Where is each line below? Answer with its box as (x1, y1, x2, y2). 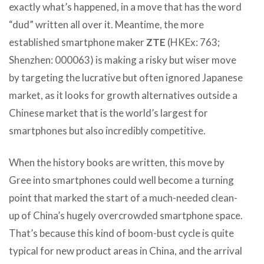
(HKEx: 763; (166, 35, 220, 48)
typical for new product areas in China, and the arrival (9, 244, 242, 257)
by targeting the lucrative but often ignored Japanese (9, 71, 243, 84)
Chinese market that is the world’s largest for (9, 106, 208, 119)
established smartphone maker (9, 35, 146, 48)
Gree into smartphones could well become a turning (9, 173, 234, 186)
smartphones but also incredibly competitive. (9, 124, 206, 137)
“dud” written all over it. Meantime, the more (9, 18, 204, 31)
